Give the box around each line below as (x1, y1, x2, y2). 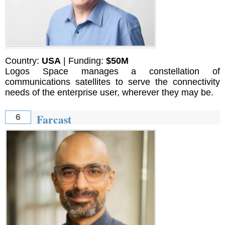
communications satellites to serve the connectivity (5, 76, 220, 87)
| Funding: (61, 55, 106, 66)
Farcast (36, 111, 71, 128)
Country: (5, 55, 42, 66)
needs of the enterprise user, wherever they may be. (5, 87, 213, 97)
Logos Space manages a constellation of (5, 66, 220, 76)
